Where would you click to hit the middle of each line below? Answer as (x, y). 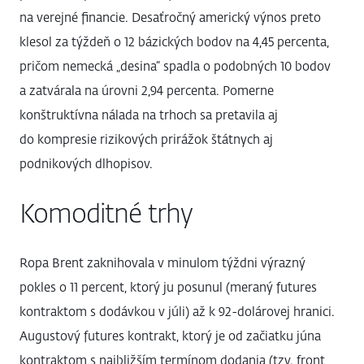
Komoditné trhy (106, 213)
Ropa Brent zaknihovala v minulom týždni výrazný (162, 263)
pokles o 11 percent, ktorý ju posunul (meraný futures (168, 288)
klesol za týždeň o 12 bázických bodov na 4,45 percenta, (174, 42)
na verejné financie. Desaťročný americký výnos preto (170, 18)
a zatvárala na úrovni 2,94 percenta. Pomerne (147, 91)
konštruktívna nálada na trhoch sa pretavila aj (149, 115)
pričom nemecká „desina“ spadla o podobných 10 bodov (175, 67)
